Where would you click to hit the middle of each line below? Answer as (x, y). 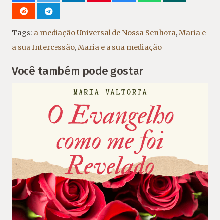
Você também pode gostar (78, 71)
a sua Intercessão (43, 47)
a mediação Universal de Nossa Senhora (105, 33)
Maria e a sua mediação (120, 47)
